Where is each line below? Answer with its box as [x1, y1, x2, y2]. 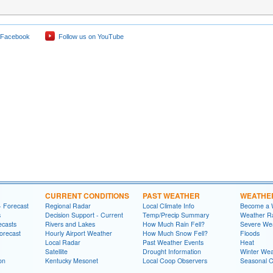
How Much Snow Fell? [143, 229, 208, 238]
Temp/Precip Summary [143, 210, 209, 220]
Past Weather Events [143, 238, 204, 247]
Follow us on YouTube [55, 33, 124, 41]
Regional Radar [45, 201, 91, 211]
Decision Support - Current [45, 210, 123, 220]
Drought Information [143, 247, 201, 257]
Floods [240, 229, 260, 238]
